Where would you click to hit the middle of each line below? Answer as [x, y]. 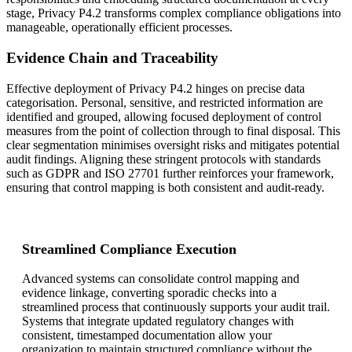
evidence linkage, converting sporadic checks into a [149, 292]
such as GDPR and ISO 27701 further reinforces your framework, [170, 173]
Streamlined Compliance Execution [129, 249]
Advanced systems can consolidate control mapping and [161, 278]
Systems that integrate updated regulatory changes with [158, 321]
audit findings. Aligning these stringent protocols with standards [163, 159]
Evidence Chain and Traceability [112, 57]
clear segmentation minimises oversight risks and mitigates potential [173, 145]
